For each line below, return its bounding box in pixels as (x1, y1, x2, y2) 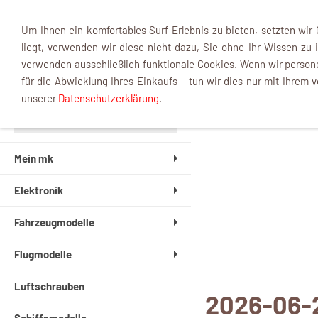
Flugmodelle (14, 248, 72, 261)
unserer (21, 92, 58, 104)
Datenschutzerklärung (58, 92, 159, 104)
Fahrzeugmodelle (14, 216, 94, 229)
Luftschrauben (14, 280, 84, 293)
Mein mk (14, 152, 53, 165)
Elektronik (14, 184, 63, 197)
